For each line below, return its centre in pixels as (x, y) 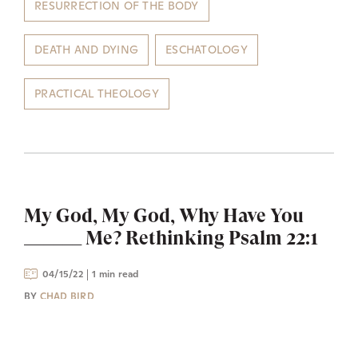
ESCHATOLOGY (207, 49)
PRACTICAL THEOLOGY (97, 93)
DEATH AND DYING (87, 49)
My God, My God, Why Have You (164, 215)
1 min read (115, 274)
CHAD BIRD (67, 296)
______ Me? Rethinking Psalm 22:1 (171, 238)
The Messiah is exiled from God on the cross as (164, 346)
